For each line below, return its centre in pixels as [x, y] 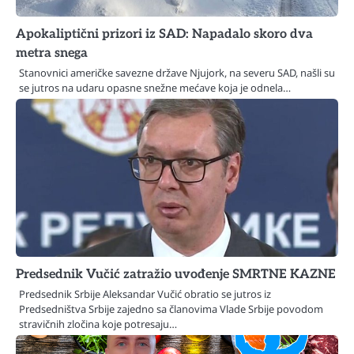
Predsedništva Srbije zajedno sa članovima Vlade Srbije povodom [171, 309]
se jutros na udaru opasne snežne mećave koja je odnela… [155, 87]
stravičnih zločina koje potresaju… [98, 324]
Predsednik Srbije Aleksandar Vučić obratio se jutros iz [145, 294]
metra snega [52, 53]
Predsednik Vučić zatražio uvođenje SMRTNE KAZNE [176, 274]
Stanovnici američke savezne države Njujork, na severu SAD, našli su [177, 72]
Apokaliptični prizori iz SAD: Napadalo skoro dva [164, 34]
